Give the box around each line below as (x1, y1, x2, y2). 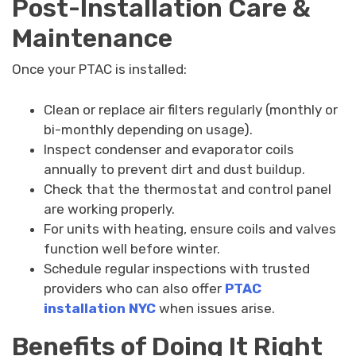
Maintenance (12, 23, 172, 54)
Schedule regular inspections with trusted (44, 260, 310, 277)
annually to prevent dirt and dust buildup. (44, 161, 305, 177)
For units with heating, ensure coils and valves (44, 220, 336, 237)
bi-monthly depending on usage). (44, 121, 253, 137)
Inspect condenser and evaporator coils (44, 141, 294, 157)
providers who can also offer (44, 280, 225, 296)
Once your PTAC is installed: (12, 61, 187, 78)
